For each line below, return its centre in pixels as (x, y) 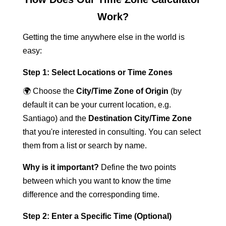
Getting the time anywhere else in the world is (103, 37)
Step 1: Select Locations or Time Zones (97, 72)
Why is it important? (61, 167)
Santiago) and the (55, 118)
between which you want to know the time (97, 181)
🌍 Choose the (49, 91)
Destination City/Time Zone (140, 118)
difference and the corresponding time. (91, 194)
